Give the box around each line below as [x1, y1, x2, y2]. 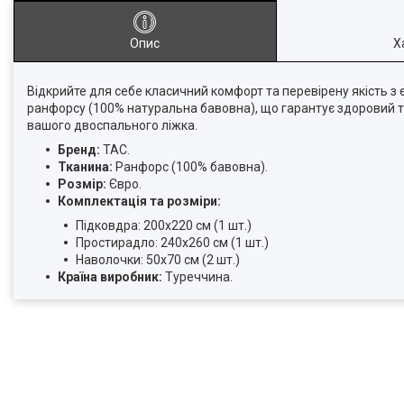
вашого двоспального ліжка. [27, 118, 197, 133]
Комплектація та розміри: [58, 194, 221, 208]
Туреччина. [162, 270, 233, 284]
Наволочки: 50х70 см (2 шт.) [76, 252, 240, 267]
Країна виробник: [58, 270, 162, 284]
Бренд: [58, 142, 100, 157]
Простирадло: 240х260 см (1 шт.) [76, 235, 269, 250]
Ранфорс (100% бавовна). [113, 160, 268, 174]
